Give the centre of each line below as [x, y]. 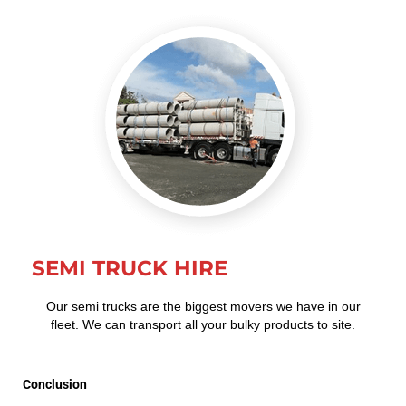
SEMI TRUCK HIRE [130, 268]
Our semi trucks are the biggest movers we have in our [203, 306]
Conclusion [55, 384]
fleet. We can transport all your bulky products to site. [203, 324]
